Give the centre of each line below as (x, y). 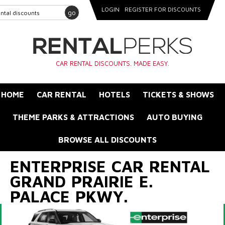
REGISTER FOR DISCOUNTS (162, 9)
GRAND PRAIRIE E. (82, 181)
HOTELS (115, 94)
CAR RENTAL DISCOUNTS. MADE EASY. (113, 63)
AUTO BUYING (175, 117)
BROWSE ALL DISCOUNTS (107, 140)
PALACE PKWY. (69, 196)
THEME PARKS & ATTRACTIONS (73, 117)
